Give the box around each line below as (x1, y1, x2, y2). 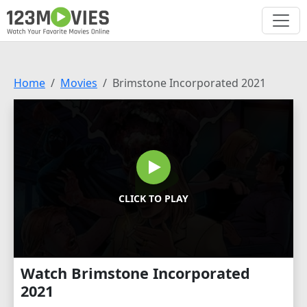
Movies (60, 75, 97, 90)
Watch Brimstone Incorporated (21, 262, 250, 283)
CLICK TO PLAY (119, 192, 188, 206)
